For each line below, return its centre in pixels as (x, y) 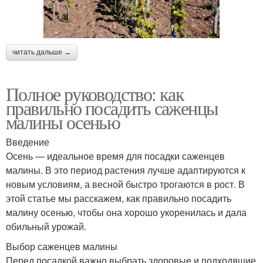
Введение (28, 142)
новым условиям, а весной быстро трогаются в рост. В (125, 184)
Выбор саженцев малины (62, 247)
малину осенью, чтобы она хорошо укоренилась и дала (126, 213)
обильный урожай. (46, 227)
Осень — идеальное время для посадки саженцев (115, 156)
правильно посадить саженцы (112, 108)
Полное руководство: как (95, 94)
